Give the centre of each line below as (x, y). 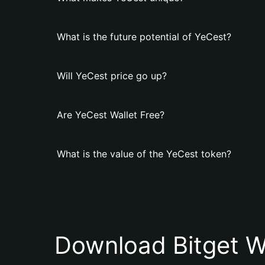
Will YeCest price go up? (112, 76)
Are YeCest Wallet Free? (111, 115)
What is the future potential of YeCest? (144, 37)
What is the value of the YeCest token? (144, 154)
